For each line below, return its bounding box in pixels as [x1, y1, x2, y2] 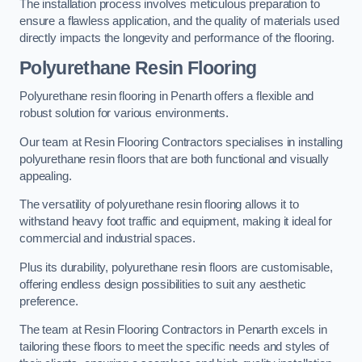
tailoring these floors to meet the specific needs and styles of [19, 340, 329, 354]
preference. [19, 294, 78, 308]
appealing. [19, 169, 72, 183]
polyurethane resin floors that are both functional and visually [19, 152, 329, 166]
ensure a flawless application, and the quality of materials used [19, 15, 339, 28]
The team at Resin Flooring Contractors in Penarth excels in [19, 323, 327, 337]
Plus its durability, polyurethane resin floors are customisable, [19, 260, 333, 274]
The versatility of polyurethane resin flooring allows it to [19, 198, 299, 212]
